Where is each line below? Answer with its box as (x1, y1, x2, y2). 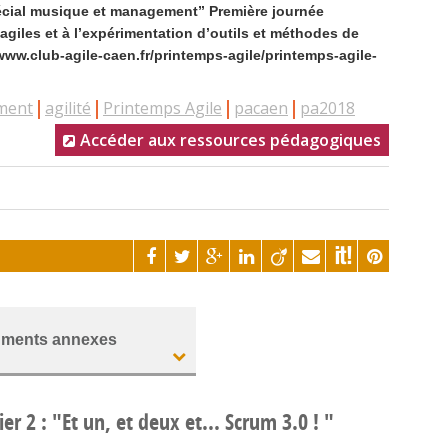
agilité (45, 97, 91, 119)
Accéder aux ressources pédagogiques (80, 129, 381, 151)
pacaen (234, 97, 288, 119)
